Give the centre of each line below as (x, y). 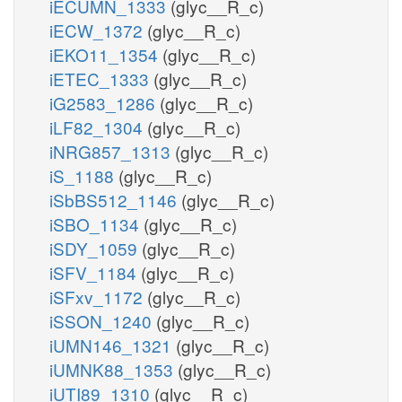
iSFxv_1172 (98, 296)
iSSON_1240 (103, 320)
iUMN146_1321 (113, 345)
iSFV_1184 (95, 272)
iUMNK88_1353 (114, 369)
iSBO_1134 (96, 223)
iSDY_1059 (96, 248)
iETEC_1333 (101, 78)
